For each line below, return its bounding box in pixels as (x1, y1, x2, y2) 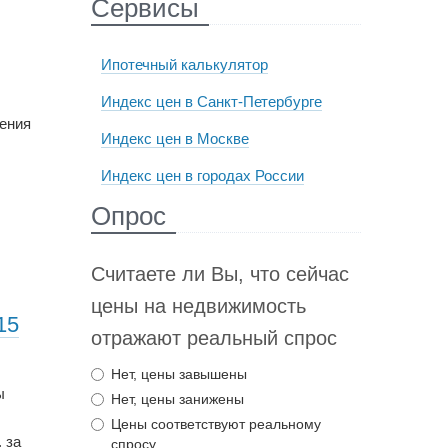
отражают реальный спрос (90, 327, 337, 349)
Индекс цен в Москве (100, 130, 249, 147)
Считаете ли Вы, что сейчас (90, 263, 349, 285)
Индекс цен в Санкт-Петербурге (100, 93, 322, 110)
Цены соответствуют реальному (110, 416, 321, 432)
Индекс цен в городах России (100, 167, 304, 184)
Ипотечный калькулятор (100, 56, 268, 73)
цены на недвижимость (90, 295, 306, 317)
